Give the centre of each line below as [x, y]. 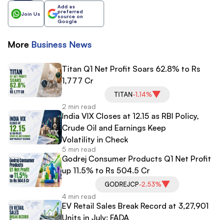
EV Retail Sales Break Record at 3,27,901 [135, 206]
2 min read [79, 106]
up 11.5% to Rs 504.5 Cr [106, 170]
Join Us [31, 14]
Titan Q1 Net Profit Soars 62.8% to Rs [131, 69]
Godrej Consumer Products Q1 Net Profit [137, 158]
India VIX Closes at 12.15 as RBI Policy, [130, 116]
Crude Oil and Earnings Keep [114, 127]
